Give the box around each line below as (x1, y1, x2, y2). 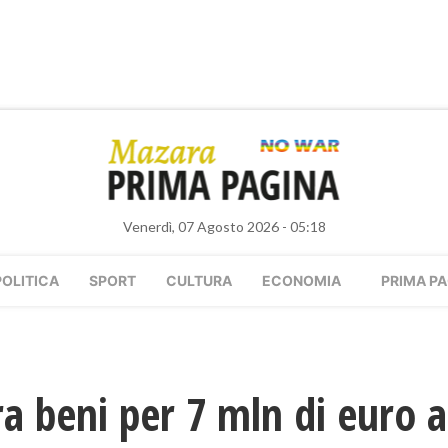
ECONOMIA (262, 272, 341, 289)
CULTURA (166, 272, 232, 289)
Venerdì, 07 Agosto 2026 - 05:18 (122, 218, 326, 235)
